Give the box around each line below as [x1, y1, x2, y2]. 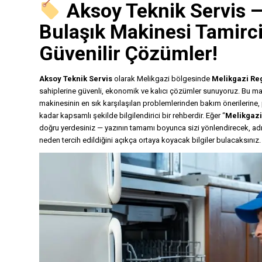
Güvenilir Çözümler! [39, 42, 218, 65]
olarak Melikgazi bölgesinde [112, 74, 212, 84]
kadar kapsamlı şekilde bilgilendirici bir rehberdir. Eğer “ [39, 111, 225, 120]
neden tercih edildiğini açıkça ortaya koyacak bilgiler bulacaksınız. [39, 136, 261, 145]
